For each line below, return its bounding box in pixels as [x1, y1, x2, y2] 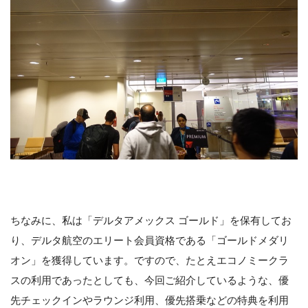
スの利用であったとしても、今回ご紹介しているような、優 [10, 274, 289, 287]
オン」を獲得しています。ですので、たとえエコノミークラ [10, 254, 289, 267]
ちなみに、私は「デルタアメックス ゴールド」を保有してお [10, 214, 291, 227]
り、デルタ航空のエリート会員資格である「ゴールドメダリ [10, 234, 289, 247]
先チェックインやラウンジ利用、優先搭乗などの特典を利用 [10, 294, 289, 307]
